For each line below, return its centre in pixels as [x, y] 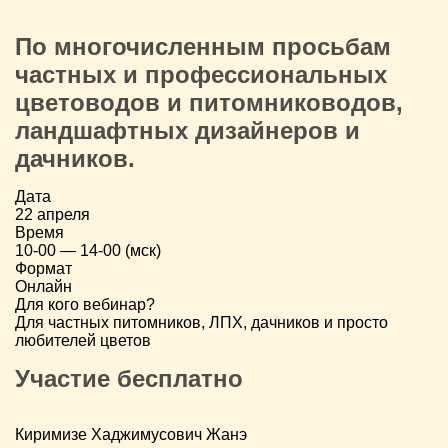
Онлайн [43, 286]
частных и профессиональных [201, 74]
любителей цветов [83, 340]
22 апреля [52, 214]
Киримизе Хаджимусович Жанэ [131, 434]
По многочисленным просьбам [203, 46]
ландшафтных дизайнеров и [187, 130]
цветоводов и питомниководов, [209, 102]
